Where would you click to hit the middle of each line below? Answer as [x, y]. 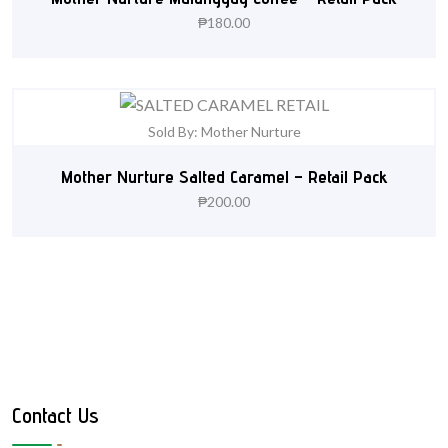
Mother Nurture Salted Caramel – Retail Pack [224, 177]
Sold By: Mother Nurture [224, 132]
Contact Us [55, 414]
